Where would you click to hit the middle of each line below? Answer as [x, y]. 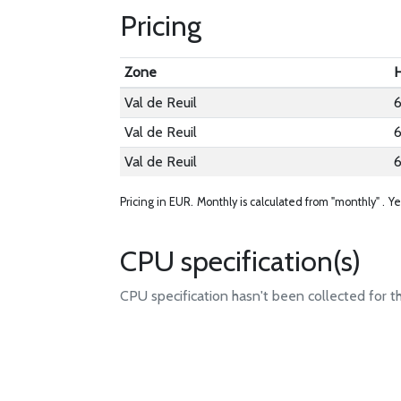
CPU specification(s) [241, 261]
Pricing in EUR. [157, 202]
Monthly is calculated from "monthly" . [291, 202]
